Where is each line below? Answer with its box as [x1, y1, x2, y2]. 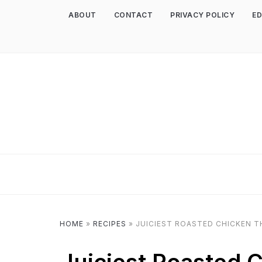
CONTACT [113, 11, 153, 19]
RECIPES [93, 219, 126, 228]
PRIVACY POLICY [170, 11, 235, 19]
